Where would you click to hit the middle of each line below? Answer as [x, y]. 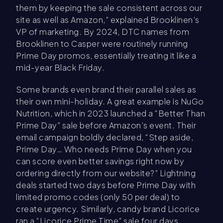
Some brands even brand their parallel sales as [106, 90]
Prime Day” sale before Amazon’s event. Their [106, 125]
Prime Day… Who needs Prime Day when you [104, 149]
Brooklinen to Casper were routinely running [102, 44]
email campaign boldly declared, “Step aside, [105, 137]
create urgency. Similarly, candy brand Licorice [108, 209]
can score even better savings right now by [100, 161]
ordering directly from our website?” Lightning [106, 173]
